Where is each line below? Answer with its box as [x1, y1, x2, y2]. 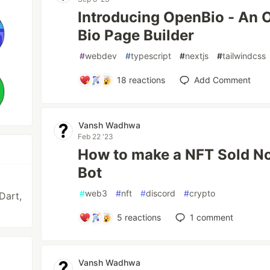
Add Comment [193, 75, 251, 85]
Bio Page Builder [78, 27, 195, 44]
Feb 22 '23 [78, 132, 114, 141]
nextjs [185, 51, 209, 61]
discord [146, 188, 176, 198]
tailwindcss [222, 51, 266, 61]
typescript [131, 51, 172, 61]
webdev [85, 51, 118, 61]
